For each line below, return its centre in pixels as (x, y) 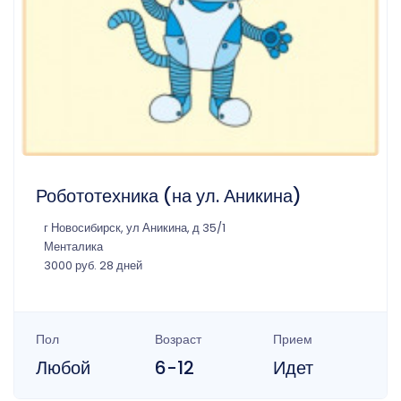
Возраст (178, 339)
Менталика (73, 246)
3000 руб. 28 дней (93, 265)
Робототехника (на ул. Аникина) (169, 196)
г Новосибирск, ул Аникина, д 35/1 (135, 227)
